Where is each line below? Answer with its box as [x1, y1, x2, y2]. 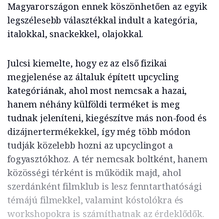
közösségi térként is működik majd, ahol [7, 166, 181, 178]
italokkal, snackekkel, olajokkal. [7, 27, 144, 40]
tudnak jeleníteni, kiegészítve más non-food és [7, 111, 207, 124]
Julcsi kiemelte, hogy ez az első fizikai [7, 57, 167, 69]
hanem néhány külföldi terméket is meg [7, 98, 180, 110]
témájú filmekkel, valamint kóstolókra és [7, 194, 184, 206]
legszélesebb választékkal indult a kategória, [7, 14, 197, 26]
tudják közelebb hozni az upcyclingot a [7, 139, 173, 151]
